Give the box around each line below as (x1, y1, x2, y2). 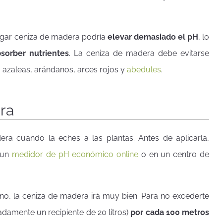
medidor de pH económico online (12, 149, 139, 159)
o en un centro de (138, 149, 210, 159)
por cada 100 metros (130, 207, 210, 217)
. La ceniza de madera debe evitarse (68, 49, 210, 58)
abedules (127, 65, 161, 75)
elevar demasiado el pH (107, 32, 198, 42)
